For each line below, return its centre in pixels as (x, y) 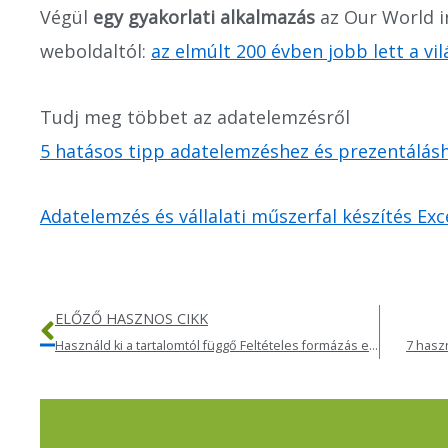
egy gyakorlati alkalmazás (204, 17)
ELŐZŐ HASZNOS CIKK (131, 318)
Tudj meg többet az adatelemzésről (195, 116)
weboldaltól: (95, 51)
